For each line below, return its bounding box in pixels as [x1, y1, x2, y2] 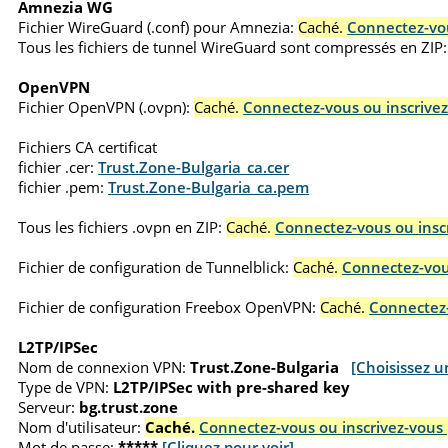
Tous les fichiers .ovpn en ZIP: [18, 216, 223, 237]
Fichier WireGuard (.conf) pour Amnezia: [18, 16, 295, 37]
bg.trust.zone [79, 396, 179, 417]
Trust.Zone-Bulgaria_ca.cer [98, 156, 290, 177]
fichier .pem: [18, 176, 105, 197]
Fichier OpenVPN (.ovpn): [18, 96, 191, 117]
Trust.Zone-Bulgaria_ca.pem [108, 176, 310, 197]
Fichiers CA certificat [18, 136, 158, 157]
